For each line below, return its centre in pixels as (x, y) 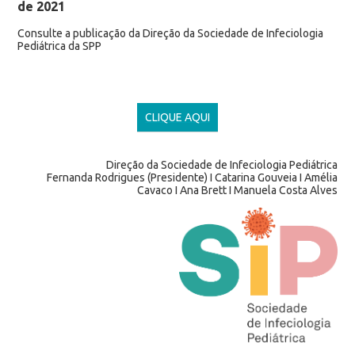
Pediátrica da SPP (59, 46)
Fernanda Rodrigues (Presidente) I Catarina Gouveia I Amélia (193, 177)
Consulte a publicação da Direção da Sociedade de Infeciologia (170, 33)
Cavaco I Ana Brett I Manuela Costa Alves (238, 190)
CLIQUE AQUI (177, 117)
